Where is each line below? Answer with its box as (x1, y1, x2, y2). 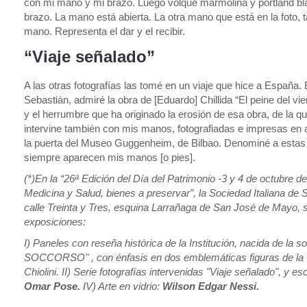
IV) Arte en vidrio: (83, 280, 162, 292)
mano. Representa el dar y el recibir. (24, 25, 185, 37)
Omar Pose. (24, 280, 83, 292)
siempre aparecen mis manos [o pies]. (24, 151, 195, 163)
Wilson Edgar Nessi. (162, 280, 259, 292)
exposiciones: (24, 216, 86, 228)
